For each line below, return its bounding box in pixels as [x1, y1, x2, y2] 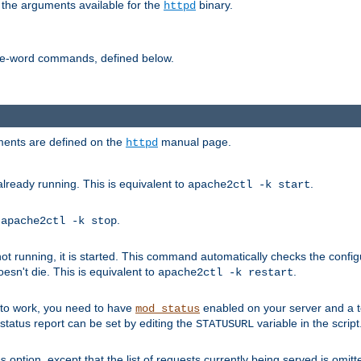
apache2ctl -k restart [158, 266, 293, 280]
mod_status [135, 302, 200, 316]
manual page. [158, 135, 231, 149]
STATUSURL [196, 317, 254, 331]
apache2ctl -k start [188, 178, 310, 192]
